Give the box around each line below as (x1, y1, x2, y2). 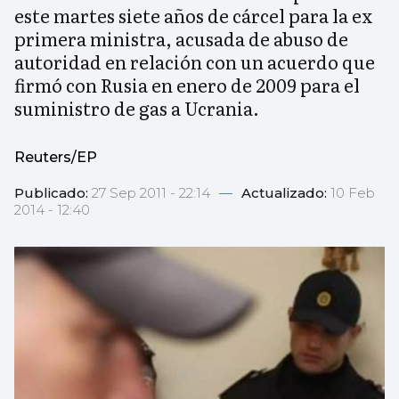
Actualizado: (241, 184, 330, 202)
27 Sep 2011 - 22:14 (92, 184, 214, 202)
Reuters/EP (14, 149, 97, 167)
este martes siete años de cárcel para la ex (14, 2, 373, 29)
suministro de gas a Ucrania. (14, 94, 259, 122)
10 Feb (330, 184, 375, 202)
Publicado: (14, 184, 92, 202)
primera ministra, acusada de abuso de (14, 25, 348, 53)
